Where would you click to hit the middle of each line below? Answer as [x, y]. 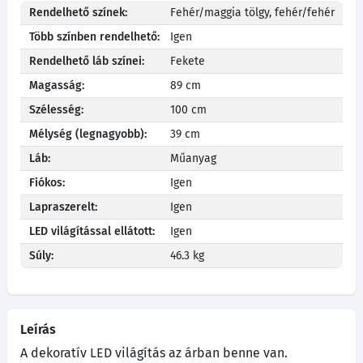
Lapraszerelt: [64, 207]
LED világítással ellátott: [92, 231]
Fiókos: [47, 182]
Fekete [188, 61]
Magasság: [57, 85]
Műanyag [193, 158]
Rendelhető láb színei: [87, 61]
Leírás [38, 329]
